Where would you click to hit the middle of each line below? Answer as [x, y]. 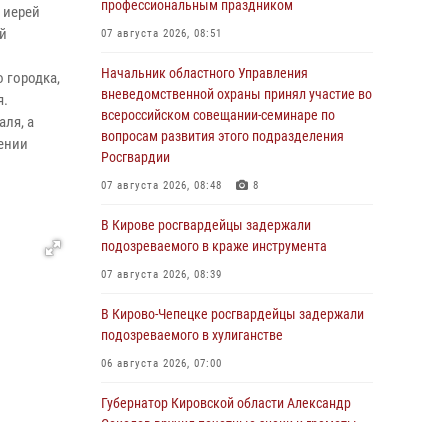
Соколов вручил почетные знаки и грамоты [229, 424]
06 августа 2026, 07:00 [161, 363]
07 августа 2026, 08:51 [161, 33]
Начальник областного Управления [204, 73]
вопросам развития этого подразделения [222, 136]
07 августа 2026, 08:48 [161, 185]
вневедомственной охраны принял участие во [236, 94]
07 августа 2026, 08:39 [161, 274]
